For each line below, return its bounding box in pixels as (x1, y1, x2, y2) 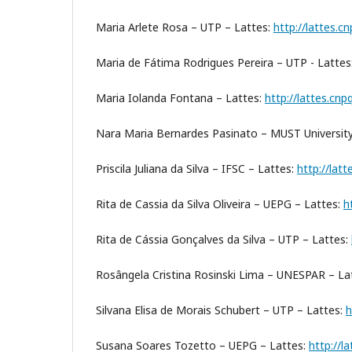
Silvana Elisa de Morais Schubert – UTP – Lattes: (96, 302, 346, 318)
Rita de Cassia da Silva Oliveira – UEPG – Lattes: (96, 196, 343, 212)
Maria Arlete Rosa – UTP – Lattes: (96, 20, 273, 35)
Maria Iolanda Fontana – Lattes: (96, 90, 265, 106)
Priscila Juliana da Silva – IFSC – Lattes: (96, 161, 297, 177)
